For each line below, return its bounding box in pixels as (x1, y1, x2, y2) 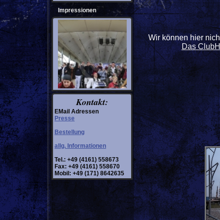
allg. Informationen (55, 142, 106, 149)
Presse (55, 115, 75, 122)
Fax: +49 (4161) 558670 (55, 163, 120, 170)
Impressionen (58, 7, 96, 14)
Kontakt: (76, 96, 108, 108)
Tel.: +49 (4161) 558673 (55, 156, 119, 163)
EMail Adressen (55, 108, 99, 115)
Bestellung (55, 129, 84, 136)
